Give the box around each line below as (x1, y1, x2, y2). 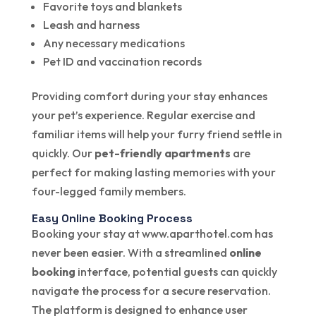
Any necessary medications (42, 36, 185, 51)
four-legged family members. (31, 184, 186, 199)
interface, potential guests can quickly (75, 265, 277, 279)
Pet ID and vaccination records (42, 54, 202, 69)
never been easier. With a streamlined (31, 245, 229, 260)
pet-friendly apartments (94, 146, 231, 161)
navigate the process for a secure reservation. (31, 284, 271, 298)
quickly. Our (31, 146, 95, 161)
